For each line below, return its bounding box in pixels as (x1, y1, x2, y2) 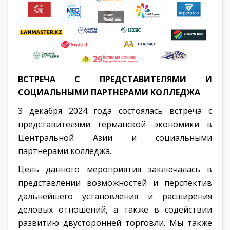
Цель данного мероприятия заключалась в (18, 164, 212, 176)
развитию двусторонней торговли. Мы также (18, 217, 212, 229)
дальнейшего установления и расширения (18, 190, 212, 202)
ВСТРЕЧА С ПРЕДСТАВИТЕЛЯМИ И (18, 73, 212, 85)
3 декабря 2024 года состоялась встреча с (18, 105, 212, 117)
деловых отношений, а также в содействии (18, 204, 212, 216)
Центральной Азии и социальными (18, 132, 212, 144)
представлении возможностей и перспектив (18, 177, 212, 189)
